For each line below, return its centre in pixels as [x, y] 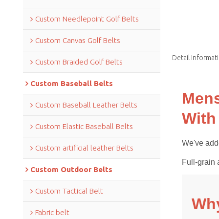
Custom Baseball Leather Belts [86, 105]
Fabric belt [52, 212]
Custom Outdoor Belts [71, 169]
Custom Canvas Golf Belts [77, 40]
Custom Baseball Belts [71, 83]
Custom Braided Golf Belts [79, 62]
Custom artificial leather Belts [84, 148]
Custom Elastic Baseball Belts [84, 126]
